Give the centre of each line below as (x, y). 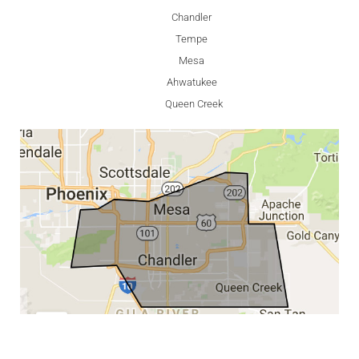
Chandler (192, 18)
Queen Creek (194, 104)
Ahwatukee (192, 83)
